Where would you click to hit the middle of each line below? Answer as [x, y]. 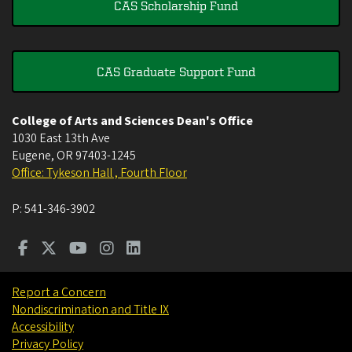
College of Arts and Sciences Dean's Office [132, 121]
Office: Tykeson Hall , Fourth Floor [99, 172]
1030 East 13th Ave [61, 138]
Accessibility [43, 326]
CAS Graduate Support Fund [176, 71]
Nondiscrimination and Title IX [90, 309]
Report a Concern [59, 292]
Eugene [31, 155]
